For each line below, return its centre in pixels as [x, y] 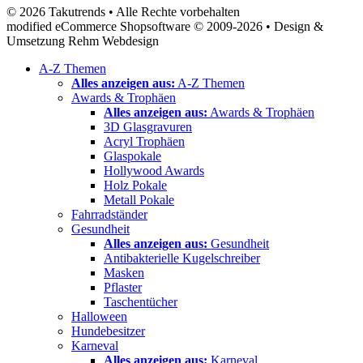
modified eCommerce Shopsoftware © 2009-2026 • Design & [165, 26]
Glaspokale [132, 156]
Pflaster [123, 287]
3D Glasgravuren [148, 126]
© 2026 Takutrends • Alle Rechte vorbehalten [123, 11]
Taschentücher [141, 301]
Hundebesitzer [108, 331]
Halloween [99, 316]
